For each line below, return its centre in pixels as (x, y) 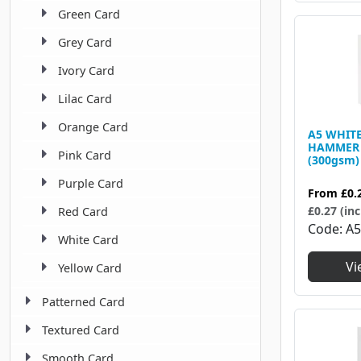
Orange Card (93, 127)
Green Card (89, 15)
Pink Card (85, 156)
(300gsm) (334, 160)
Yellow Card (90, 268)
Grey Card (85, 43)
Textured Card (81, 330)
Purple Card (91, 184)
